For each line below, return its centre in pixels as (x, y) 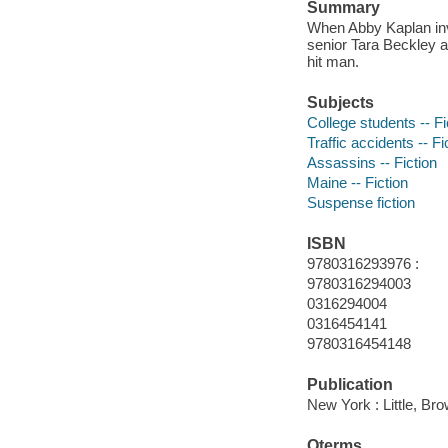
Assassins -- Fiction (371, 162)
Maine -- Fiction (357, 182)
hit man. (332, 61)
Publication (349, 385)
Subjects (340, 103)
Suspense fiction (360, 202)
